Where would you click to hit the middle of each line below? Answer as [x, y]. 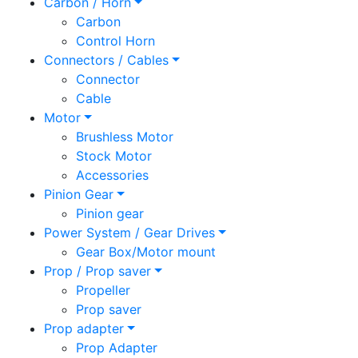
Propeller [103, 290]
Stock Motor [114, 156]
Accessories [112, 175]
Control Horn [115, 41]
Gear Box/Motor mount [146, 252]
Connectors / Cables [106, 60]
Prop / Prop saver [97, 271]
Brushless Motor [125, 137]
